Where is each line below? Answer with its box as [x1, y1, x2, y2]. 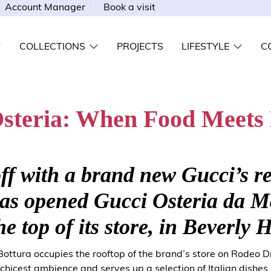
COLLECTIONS [19, 40, 85, 53]
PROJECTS [116, 40, 163, 53]
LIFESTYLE [181, 40, 229, 53]
